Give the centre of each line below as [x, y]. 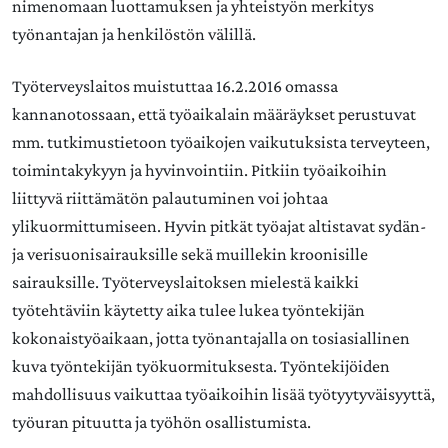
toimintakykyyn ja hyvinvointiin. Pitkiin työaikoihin [199, 170]
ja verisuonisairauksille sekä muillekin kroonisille [190, 254]
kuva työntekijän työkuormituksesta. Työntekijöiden [201, 366]
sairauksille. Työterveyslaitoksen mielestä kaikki [185, 282]
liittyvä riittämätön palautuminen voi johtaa [170, 198]
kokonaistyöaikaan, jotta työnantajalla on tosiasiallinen [211, 338]
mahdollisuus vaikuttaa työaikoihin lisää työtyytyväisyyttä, [223, 394]
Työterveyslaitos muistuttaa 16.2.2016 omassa [175, 86]
